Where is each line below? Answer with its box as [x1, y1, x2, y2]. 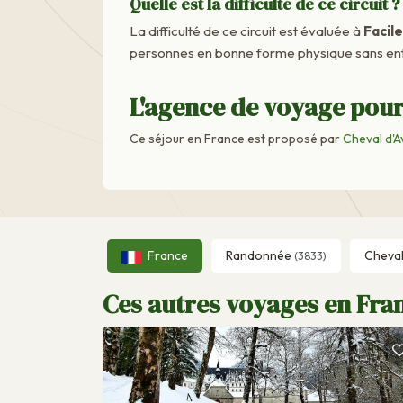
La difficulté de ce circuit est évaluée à [130, 22, 363, 40]
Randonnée [225, 246, 294, 264]
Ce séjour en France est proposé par [130, 130, 343, 147]
